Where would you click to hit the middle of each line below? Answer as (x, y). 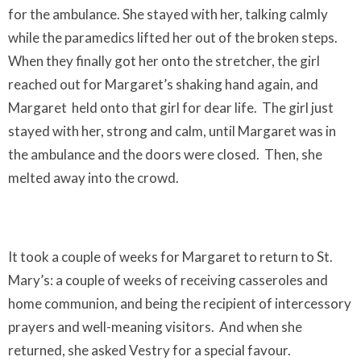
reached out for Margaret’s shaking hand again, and (163, 84)
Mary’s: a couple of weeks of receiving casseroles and (168, 280)
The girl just (298, 108)
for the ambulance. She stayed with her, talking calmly (168, 14)
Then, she (293, 154)
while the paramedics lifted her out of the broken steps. (173, 37)
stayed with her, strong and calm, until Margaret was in (172, 131)
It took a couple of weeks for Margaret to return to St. (170, 257)
